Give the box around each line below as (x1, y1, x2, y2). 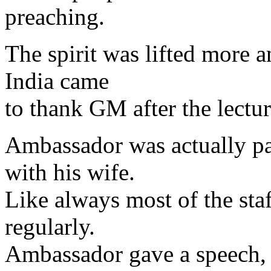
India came (5, 68, 109, 94)
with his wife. (5, 159, 135, 185)
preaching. (5, 4, 105, 30)
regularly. (5, 214, 95, 240)
